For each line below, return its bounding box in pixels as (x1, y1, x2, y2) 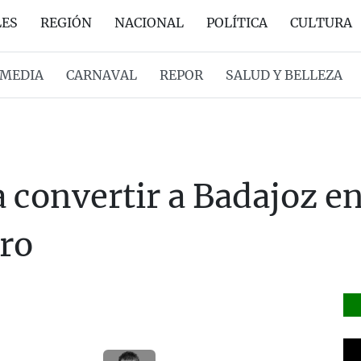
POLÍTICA (206, 15, 268, 31)
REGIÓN (40, 15, 92, 31)
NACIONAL (114, 15, 184, 31)
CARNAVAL (65, 67, 137, 83)
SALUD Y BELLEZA (225, 67, 342, 83)
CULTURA (290, 15, 352, 31)
